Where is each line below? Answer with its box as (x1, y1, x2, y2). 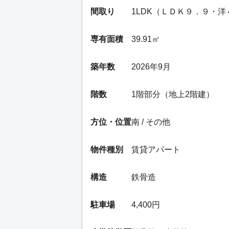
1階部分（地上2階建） (131, 90, 214, 99)
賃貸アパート (131, 145, 180, 154)
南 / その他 (131, 118, 170, 127)
